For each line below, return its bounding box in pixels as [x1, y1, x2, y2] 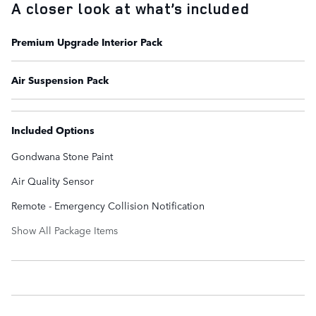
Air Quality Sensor [11, 174, 94, 188]
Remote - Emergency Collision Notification [11, 198, 205, 213]
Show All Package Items [11, 223, 118, 238]
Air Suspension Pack [11, 73, 109, 87]
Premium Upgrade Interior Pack [11, 35, 162, 49]
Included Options [11, 123, 95, 138]
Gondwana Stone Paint [11, 149, 113, 164]
